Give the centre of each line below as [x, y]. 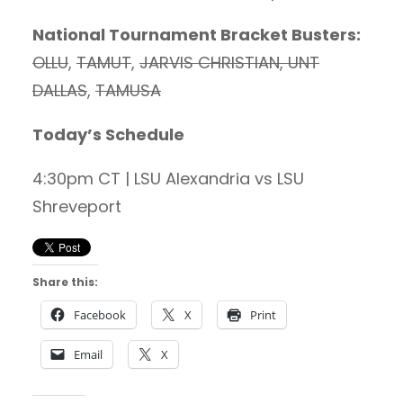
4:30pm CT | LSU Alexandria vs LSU [168, 178]
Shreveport [77, 206]
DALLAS [60, 90]
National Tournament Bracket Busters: [197, 34]
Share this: [65, 282]
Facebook [100, 314]
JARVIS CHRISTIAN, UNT [229, 62]
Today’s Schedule [108, 134]
